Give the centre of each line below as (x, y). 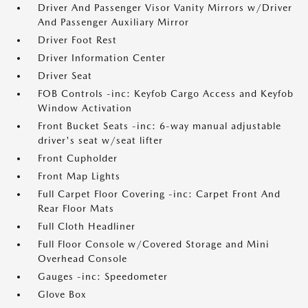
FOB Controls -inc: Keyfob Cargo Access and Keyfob (166, 93)
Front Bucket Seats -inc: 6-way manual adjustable (159, 126)
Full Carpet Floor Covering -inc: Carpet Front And (159, 194)
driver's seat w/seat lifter (100, 140)
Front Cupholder (78, 158)
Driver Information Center (102, 58)
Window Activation (85, 108)
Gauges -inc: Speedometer (103, 276)
